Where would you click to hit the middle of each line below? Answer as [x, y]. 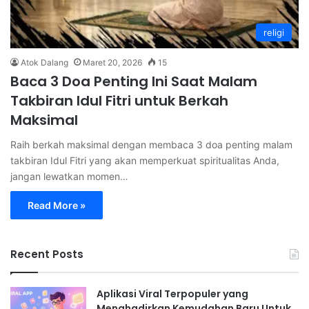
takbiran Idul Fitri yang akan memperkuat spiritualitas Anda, [145, 160]
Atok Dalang [44, 62]
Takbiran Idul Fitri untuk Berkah [119, 100]
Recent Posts [47, 254]
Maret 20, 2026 [112, 62]
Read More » [57, 205]
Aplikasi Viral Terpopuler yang [172, 293]
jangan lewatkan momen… [69, 176]
